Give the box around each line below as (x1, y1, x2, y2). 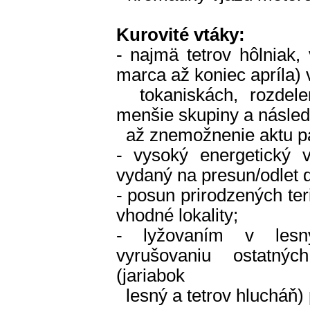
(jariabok (116, 266, 185, 285)
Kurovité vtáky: (116, 25, 245, 44)
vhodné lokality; (116, 206, 238, 225)
